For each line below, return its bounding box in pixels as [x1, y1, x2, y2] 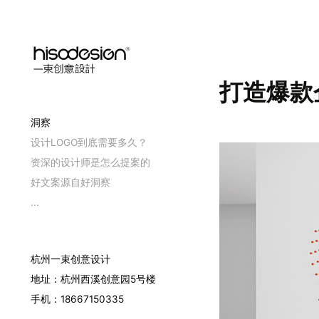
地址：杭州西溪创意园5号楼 [31, 273, 157, 286]
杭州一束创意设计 [31, 253, 111, 266]
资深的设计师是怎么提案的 [31, 157, 151, 169]
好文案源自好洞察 [31, 177, 111, 189]
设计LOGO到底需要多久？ [31, 137, 148, 149]
